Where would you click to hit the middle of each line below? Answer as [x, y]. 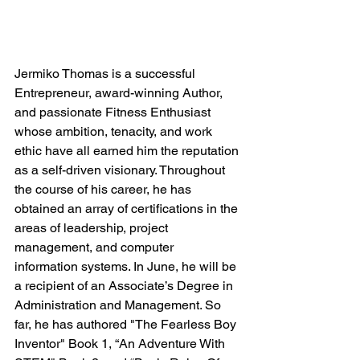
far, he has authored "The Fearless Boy [127, 324]
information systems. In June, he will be [127, 266]
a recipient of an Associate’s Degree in [125, 286]
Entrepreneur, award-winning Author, [120, 93]
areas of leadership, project [93, 228]
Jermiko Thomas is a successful [106, 74]
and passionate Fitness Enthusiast [114, 112]
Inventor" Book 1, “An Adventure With [121, 344]
